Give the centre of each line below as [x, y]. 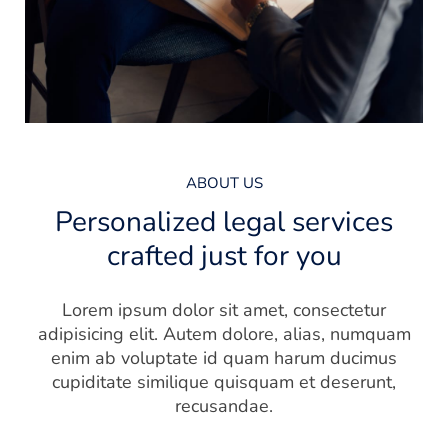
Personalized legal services [224, 221]
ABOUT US [224, 182]
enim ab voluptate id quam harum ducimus [224, 357]
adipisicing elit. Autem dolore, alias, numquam [224, 333]
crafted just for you [224, 255]
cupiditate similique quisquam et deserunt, [224, 381]
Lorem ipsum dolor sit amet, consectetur [224, 309]
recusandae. [224, 405]
